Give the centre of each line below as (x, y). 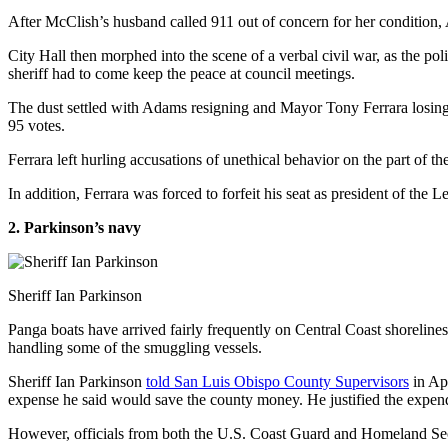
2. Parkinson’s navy (74, 227)
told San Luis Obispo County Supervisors (277, 381)
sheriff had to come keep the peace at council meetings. (181, 73)
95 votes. (36, 125)
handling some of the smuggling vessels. (135, 347)
